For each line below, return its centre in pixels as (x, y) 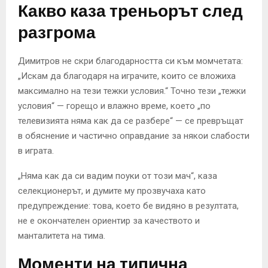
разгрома (57, 32)
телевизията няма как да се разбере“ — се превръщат (131, 121)
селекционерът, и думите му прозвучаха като (112, 191)
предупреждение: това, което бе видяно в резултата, (128, 205)
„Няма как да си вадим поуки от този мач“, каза (118, 176)
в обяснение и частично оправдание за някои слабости (134, 135)
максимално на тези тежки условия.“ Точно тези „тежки (132, 91)
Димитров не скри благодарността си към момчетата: (130, 61)
